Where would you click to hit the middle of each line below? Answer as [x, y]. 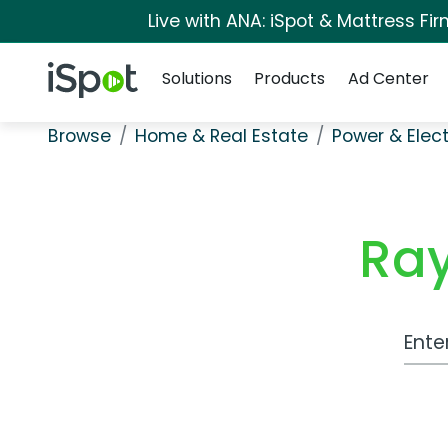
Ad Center [388, 78]
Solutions [197, 78]
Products [290, 78]
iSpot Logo [87, 73]
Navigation [194, 53]
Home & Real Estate [221, 136]
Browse [79, 136]
